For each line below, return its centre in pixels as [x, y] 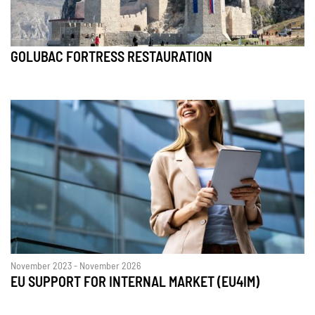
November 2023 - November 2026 [76, 267]
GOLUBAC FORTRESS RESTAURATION [111, 57]
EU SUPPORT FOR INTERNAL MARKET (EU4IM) [135, 283]
